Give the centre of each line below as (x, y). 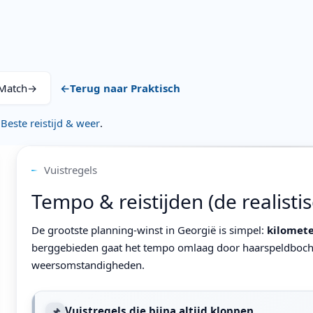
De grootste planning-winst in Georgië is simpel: (150, 230)
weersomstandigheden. (88, 265)
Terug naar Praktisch (125, 88)
